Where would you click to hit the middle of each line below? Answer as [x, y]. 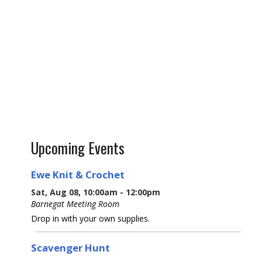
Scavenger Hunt [70, 247]
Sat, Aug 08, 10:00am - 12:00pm [96, 192]
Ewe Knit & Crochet [78, 174]
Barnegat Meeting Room [75, 204]
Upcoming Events [78, 148]
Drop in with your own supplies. [90, 218]
